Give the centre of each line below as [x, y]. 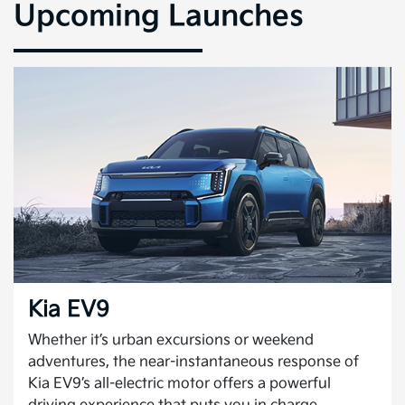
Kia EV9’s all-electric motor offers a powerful [179, 383]
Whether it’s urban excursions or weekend [171, 340]
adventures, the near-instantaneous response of [193, 362]
